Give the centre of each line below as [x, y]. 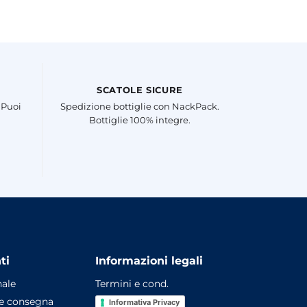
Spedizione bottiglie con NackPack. [140, 106]
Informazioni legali [149, 261]
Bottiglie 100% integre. [140, 120]
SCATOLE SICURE [140, 90]
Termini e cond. [132, 284]
